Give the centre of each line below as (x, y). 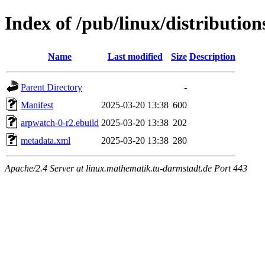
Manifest (37, 105)
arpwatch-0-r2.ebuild (60, 122)
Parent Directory (51, 87)
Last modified (135, 56)
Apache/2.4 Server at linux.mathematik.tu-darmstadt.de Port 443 (126, 168)
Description (212, 56)
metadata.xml (46, 140)
